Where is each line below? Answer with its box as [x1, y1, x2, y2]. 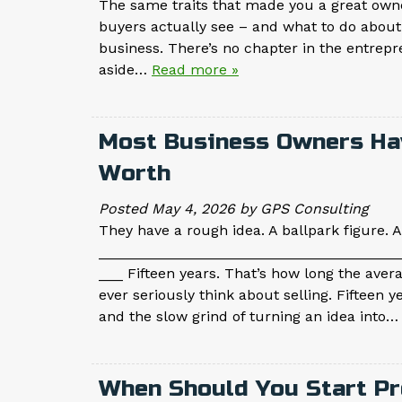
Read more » [152, 61, 239, 79]
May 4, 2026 [152, 200, 235, 218]
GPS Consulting [260, 200, 369, 218]
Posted [99, 200, 152, 218]
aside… [99, 61, 152, 79]
